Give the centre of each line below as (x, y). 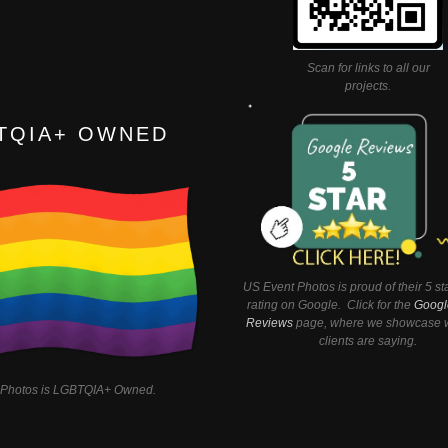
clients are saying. (368, 341)
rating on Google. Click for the (331, 305)
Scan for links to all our (368, 68)
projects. (368, 86)
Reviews (269, 323)
